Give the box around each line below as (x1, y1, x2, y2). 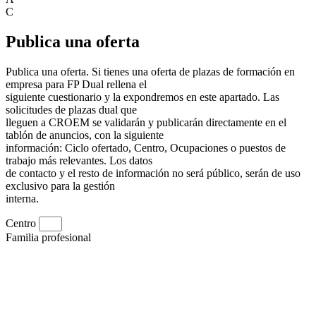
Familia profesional (6, 231, 91, 243)
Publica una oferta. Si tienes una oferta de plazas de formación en (6, 65, 295, 78)
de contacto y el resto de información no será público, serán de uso (6, 166, 300, 179)
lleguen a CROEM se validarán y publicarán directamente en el (6, 116, 286, 128)
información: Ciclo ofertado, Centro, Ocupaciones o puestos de (6, 141, 286, 154)
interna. (6, 192, 39, 205)
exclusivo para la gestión (6, 179, 115, 192)
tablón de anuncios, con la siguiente (6, 128, 164, 141)
